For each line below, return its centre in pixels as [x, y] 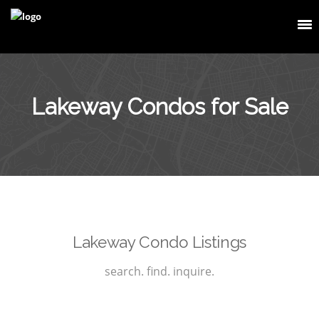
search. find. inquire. [159, 271]
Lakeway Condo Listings [159, 242]
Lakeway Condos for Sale [159, 106]
